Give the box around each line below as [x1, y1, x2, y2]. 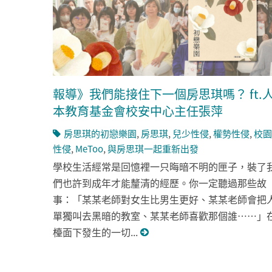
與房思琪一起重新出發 [107, 142, 199, 155]
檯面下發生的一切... [53, 224, 140, 239]
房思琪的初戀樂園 [64, 127, 137, 140]
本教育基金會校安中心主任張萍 [53, 102, 223, 120]
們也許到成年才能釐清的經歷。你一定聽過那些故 [53, 175, 267, 190]
